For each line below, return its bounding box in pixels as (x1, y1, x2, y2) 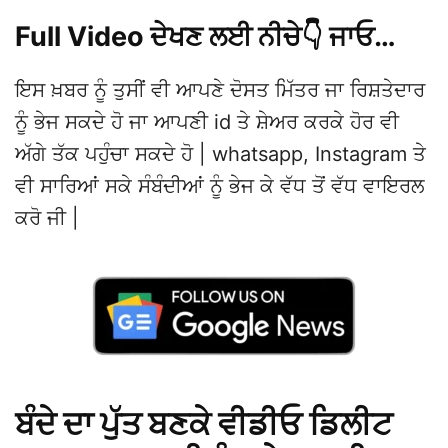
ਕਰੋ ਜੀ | (15, 206, 79, 230)
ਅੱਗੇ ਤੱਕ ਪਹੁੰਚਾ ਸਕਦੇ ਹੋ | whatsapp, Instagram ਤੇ (15, 142, 426, 166)
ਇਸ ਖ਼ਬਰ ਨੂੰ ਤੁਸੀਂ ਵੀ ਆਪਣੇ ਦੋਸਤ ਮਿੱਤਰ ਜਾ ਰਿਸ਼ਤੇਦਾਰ (15, 78, 425, 102)
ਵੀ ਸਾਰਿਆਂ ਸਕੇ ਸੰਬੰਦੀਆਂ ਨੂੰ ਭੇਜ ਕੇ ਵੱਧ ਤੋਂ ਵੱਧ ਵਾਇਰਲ (15, 174, 425, 198)
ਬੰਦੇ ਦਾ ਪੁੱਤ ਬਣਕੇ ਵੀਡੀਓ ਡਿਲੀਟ (15, 404, 393, 443)
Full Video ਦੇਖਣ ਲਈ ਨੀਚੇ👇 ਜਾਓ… (15, 20, 396, 53)
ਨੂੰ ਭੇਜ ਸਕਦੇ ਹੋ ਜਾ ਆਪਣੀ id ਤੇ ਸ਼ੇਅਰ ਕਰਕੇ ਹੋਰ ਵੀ (15, 110, 399, 134)
